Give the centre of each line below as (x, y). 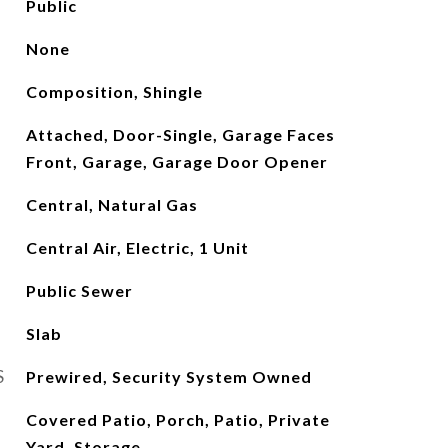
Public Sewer (79, 290)
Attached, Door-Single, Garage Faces (180, 134)
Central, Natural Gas (111, 204)
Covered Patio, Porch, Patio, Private (177, 419)
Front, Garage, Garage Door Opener (176, 161)
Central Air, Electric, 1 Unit (137, 247)
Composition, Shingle (114, 91)
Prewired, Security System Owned (168, 376)
